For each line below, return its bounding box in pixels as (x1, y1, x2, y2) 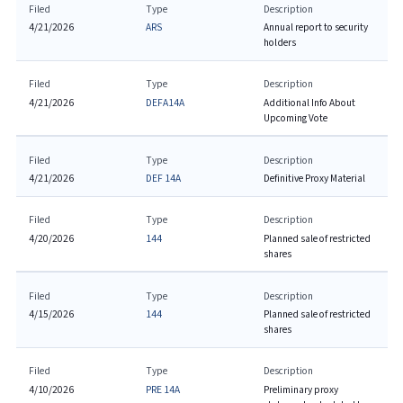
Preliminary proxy (263, 382, 338, 397)
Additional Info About (263, 95, 355, 110)
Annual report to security (263, 21, 368, 34)
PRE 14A (146, 382, 181, 397)
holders (263, 36, 296, 49)
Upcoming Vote (263, 111, 327, 125)
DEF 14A (146, 172, 182, 185)
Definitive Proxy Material (263, 172, 365, 185)
